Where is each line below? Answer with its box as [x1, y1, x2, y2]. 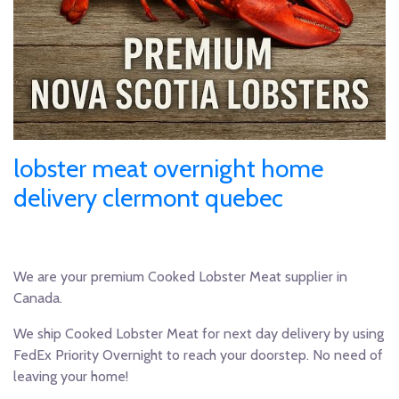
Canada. [13, 289, 62, 306]
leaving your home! [13, 368, 128, 385]
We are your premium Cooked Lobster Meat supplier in [13, 268, 347, 285]
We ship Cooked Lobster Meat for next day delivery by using [13, 325, 384, 342]
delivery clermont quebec [13, 183, 283, 213]
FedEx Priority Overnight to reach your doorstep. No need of [13, 346, 383, 363]
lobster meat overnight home [13, 153, 323, 183]
